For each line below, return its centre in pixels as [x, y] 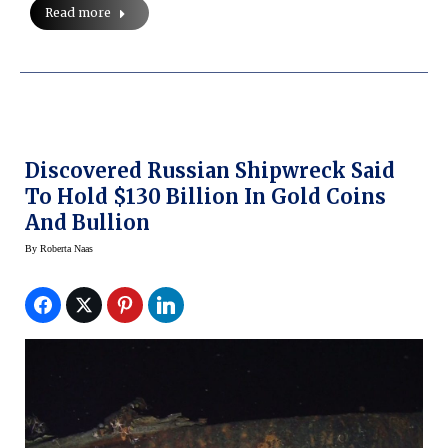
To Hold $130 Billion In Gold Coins [205, 197]
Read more [78, 13]
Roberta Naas [66, 249]
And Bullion [87, 223]
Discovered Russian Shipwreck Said [210, 171]
